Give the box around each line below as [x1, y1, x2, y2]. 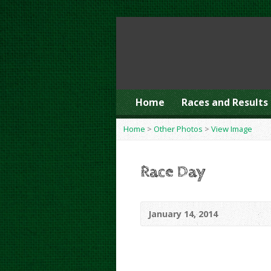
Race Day [140, 162, 206, 181]
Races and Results [181, 96, 268, 109]
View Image [211, 123, 252, 134]
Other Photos [154, 123, 203, 134]
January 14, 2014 [148, 208, 218, 220]
